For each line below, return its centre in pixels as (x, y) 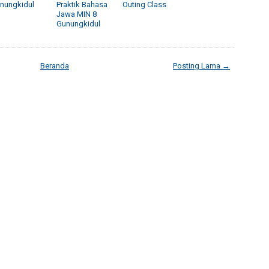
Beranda (55, 65)
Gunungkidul (78, 23)
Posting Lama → (201, 65)
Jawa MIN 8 (77, 14)
